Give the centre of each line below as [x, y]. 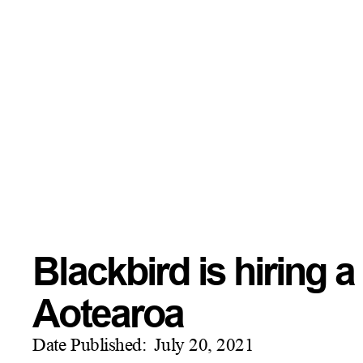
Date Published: [90, 346]
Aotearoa [108, 314]
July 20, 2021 [204, 346]
